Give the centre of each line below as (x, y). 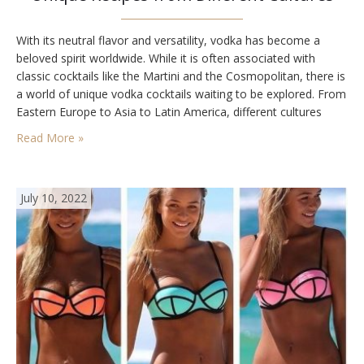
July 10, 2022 (54, 198)
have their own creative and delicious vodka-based (149, 130)
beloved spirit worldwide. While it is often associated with (166, 58)
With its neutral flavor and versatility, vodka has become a (168, 40)
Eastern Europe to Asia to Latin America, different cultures (169, 112)
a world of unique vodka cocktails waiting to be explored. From (181, 94)
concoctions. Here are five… (89, 147)
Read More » (50, 138)
